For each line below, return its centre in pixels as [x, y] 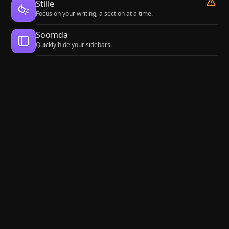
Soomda [52, 35]
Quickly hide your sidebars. [74, 45]
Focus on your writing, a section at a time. [95, 14]
